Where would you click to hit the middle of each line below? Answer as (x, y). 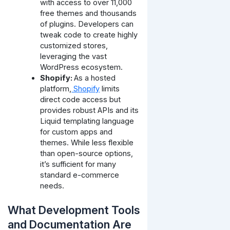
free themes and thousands (89, 13)
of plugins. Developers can (87, 24)
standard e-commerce (80, 175)
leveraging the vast (74, 56)
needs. (52, 186)
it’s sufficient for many (78, 164)
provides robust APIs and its (90, 110)
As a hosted (95, 78)
